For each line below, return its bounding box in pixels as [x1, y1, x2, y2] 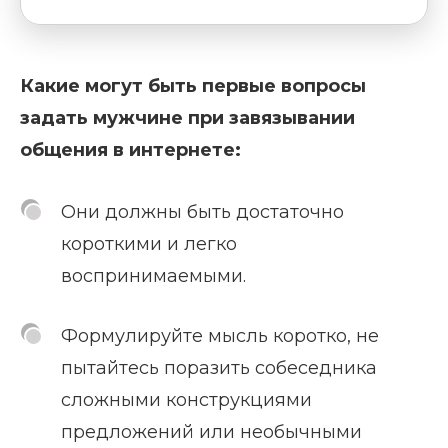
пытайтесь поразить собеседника [61, 357, 377, 380]
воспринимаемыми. [61, 265, 246, 288]
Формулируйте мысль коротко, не [61, 325, 379, 348]
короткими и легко [61, 233, 237, 256]
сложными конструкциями [61, 389, 312, 412]
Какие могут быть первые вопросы [20, 75, 366, 98]
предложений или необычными [61, 421, 362, 444]
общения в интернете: [20, 139, 241, 162]
